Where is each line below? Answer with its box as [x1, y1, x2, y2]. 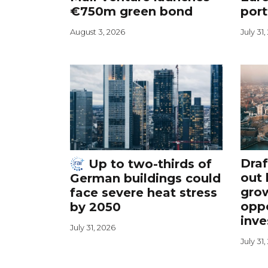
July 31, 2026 [70, 223, 115, 233]
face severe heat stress [70, 185, 217, 200]
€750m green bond [70, 4, 193, 19]
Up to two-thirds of [85, 157, 212, 172]
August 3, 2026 [70, 27, 125, 37]
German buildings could [70, 171, 221, 186]
